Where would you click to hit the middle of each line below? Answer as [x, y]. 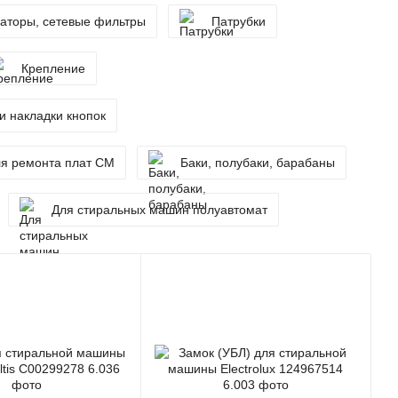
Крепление [53, 68]
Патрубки [239, 21]
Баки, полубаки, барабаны [258, 163]
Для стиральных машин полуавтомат [159, 210]
